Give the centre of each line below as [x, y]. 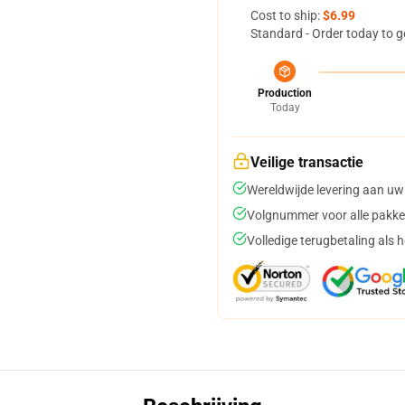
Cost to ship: [287, 15]
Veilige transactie [307, 162]
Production [285, 93]
